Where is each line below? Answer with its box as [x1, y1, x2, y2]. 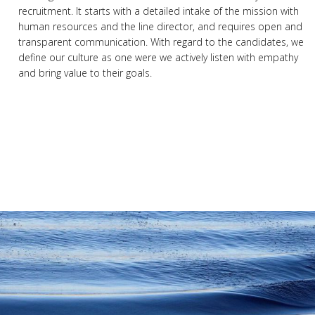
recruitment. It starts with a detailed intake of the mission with [18, 4, 299, 18]
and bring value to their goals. [18, 66, 152, 79]
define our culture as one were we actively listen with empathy [18, 51, 298, 64]
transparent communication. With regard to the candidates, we [18, 35, 304, 49]
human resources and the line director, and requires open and [18, 20, 302, 33]
